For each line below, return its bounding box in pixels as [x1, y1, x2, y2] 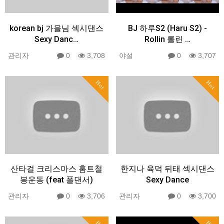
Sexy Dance [145, 175, 189, 185]
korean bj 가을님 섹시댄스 [9, 23, 104, 33]
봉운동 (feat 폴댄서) [20, 175, 93, 185]
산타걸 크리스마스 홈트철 [10, 164, 103, 174]
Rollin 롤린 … [144, 34, 190, 44]
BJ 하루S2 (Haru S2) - [127, 23, 207, 33]
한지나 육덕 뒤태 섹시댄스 [120, 164, 214, 174]
